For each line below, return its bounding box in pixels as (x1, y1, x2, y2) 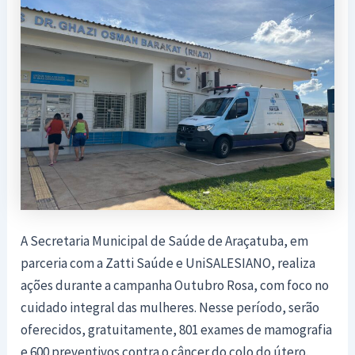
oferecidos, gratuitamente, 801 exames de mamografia (21, 321, 333, 339)
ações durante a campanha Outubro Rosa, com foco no (21, 277, 330, 295)
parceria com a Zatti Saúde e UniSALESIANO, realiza (21, 254, 316, 273)
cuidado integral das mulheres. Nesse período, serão (21, 299, 320, 317)
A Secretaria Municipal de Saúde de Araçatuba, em (21, 232, 309, 250)
